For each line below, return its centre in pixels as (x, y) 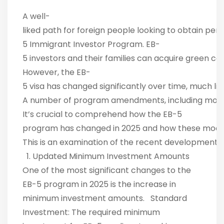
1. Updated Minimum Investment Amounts (108, 156)
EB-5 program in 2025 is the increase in (99, 184)
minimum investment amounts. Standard (105, 198)
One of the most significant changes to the (107, 170)
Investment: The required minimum (91, 212)
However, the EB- (56, 72)
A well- (36, 16)
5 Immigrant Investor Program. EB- (91, 44)
